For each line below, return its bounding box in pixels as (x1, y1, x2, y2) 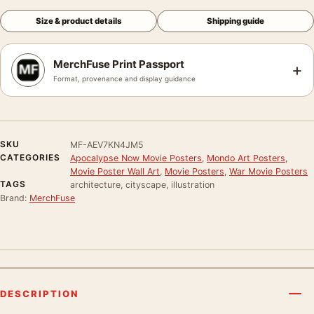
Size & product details (35, 15, 122, 26)
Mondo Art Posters (207, 152, 285, 163)
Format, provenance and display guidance (53, 74, 196, 83)
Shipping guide (207, 15, 264, 26)
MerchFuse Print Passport (53, 57, 184, 71)
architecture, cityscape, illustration (70, 179, 214, 190)
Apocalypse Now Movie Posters (70, 152, 202, 163)
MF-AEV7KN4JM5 (70, 139, 144, 150)
